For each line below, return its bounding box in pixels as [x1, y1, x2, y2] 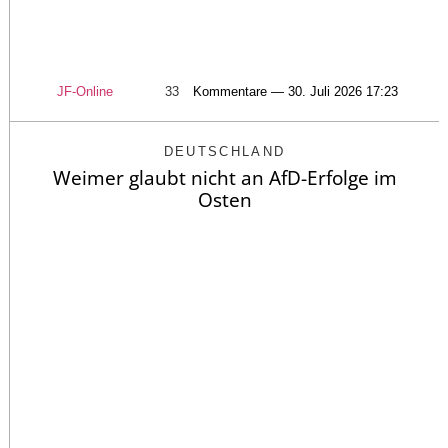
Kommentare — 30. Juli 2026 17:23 [192, 83, 398, 99]
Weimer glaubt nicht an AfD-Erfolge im [52, 164, 397, 191]
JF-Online [56, 83, 113, 99]
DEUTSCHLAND [163, 143, 286, 159]
